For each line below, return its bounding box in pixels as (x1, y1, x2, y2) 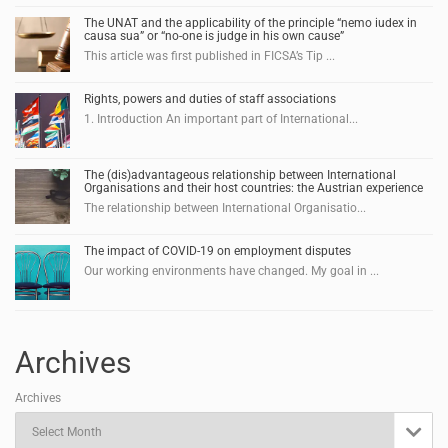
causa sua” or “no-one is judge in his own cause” (84, 28, 344, 43)
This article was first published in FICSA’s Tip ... (84, 48, 335, 63)
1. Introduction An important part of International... (84, 111, 358, 126)
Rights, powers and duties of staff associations (84, 91, 336, 106)
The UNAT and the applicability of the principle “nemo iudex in (84, 15, 417, 30)
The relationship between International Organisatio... (84, 200, 366, 215)
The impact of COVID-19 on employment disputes (84, 243, 351, 258)
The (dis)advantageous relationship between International (84, 167, 396, 182)
